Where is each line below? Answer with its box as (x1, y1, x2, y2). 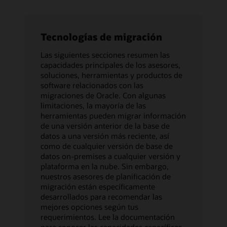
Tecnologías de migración (41, 30, 162, 43)
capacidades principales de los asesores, (41, 59, 180, 70)
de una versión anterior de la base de (41, 120, 170, 131)
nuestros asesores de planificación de (41, 171, 171, 181)
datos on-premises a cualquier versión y (41, 150, 180, 161)
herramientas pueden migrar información (41, 110, 186, 121)
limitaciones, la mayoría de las (41, 100, 146, 110)
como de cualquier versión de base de (41, 140, 173, 151)
